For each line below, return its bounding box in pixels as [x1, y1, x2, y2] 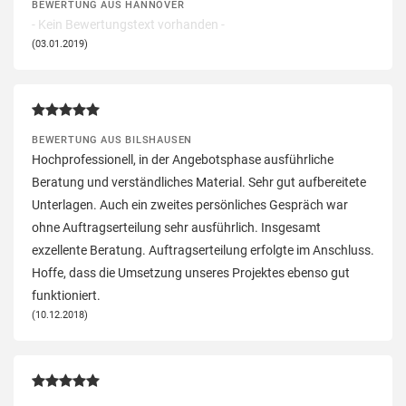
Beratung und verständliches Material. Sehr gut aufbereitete [32, 174, 366, 189]
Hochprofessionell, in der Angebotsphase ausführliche [32, 151, 333, 167]
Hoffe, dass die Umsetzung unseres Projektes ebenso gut [32, 265, 350, 280]
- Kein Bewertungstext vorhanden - [32, 16, 225, 32]
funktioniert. [32, 287, 101, 303]
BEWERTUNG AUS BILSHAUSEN [32, 132, 193, 146]
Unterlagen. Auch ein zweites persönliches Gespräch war [32, 197, 348, 212]
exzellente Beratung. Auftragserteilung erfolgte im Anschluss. [32, 242, 374, 257]
